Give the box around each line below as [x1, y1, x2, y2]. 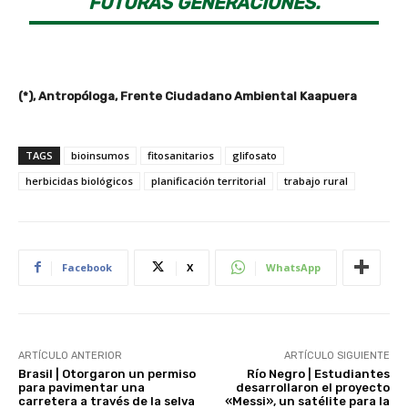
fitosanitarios [148, 148, 214, 162]
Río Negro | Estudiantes [246, 366, 390, 381]
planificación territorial [151, 173, 266, 188]
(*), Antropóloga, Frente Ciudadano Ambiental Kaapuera [18, 88, 357, 103]
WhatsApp [266, 260, 321, 274]
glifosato [232, 148, 277, 162]
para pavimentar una [18, 380, 145, 394]
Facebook [62, 260, 112, 274]
